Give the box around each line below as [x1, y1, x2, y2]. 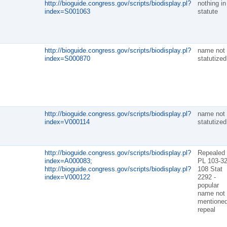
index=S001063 [44, 7, 90, 15]
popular [197, 181, 219, 189]
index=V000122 [44, 173, 90, 181]
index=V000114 [44, 118, 90, 126]
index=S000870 [44, 54, 90, 62]
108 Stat [197, 165, 222, 173]
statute [197, 7, 218, 15]
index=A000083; [44, 157, 92, 165]
